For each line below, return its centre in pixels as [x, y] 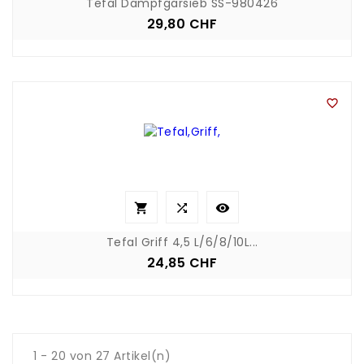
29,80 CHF [182, 24]
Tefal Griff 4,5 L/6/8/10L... [182, 242]
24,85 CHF [182, 262]
